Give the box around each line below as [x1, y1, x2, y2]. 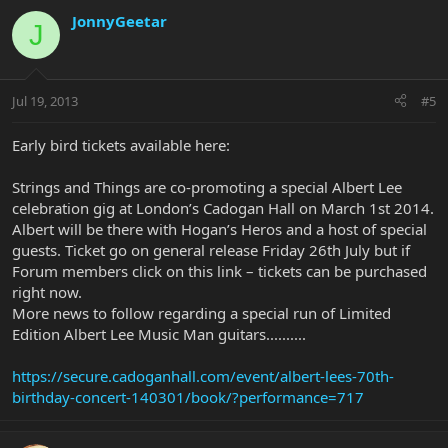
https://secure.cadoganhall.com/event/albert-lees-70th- [12, 365, 394, 386]
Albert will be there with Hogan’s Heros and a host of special [12, 218, 427, 239]
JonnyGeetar [72, 11, 167, 32]
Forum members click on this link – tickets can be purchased [12, 260, 427, 281]
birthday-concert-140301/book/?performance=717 [12, 386, 364, 407]
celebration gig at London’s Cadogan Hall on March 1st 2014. [12, 197, 434, 218]
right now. [12, 281, 82, 302]
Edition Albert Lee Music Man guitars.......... [12, 323, 306, 344]
